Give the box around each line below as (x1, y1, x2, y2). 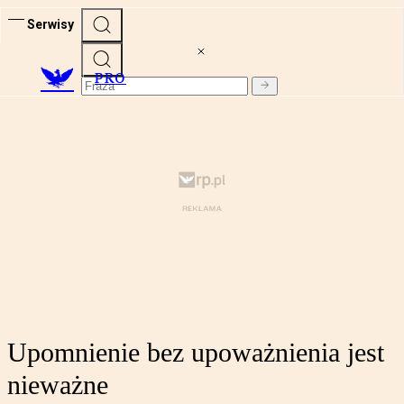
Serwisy (27, 16, 74, 32)
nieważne (7, 370, 108, 400)
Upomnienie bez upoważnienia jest (7, 337, 384, 368)
